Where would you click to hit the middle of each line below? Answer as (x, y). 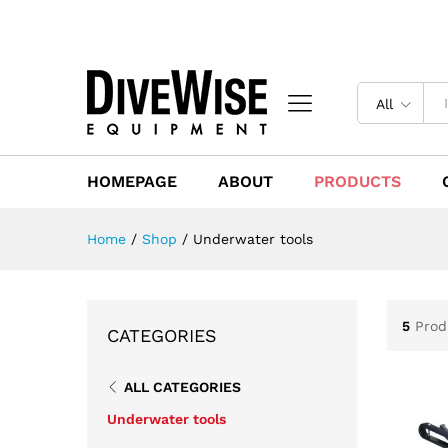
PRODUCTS (357, 181)
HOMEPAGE (132, 181)
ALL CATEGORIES (182, 387)
